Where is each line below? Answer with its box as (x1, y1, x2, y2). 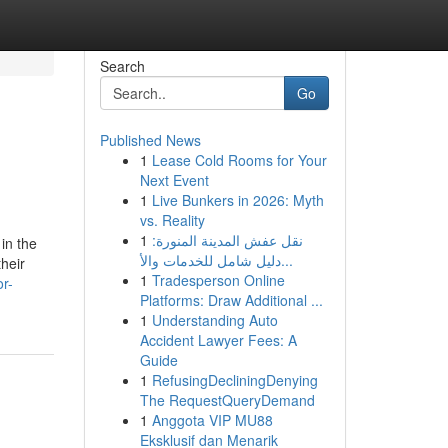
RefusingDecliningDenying (151, 370, 318, 390)
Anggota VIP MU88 (151, 410, 273, 430)
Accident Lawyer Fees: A (139, 330, 297, 350)
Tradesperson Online (151, 270, 285, 290)
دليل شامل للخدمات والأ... (280, 250, 293, 270)
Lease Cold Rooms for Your (151, 150, 327, 170)
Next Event (139, 170, 209, 190)
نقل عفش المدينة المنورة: (151, 230, 303, 250)
